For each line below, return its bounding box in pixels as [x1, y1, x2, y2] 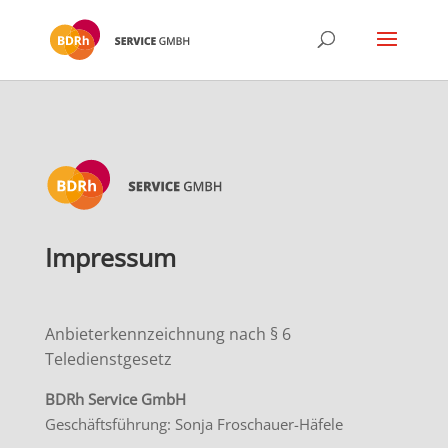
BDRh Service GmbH [44, 389, 186, 410]
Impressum [44, 240, 176, 275]
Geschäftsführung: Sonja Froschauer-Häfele [44, 414, 343, 435]
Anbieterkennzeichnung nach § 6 [44, 323, 291, 346]
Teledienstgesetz [44, 348, 172, 371]
